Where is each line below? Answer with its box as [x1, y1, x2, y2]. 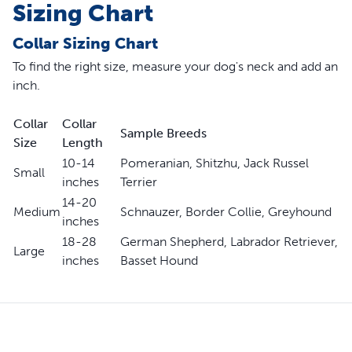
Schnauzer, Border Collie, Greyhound [120, 203, 332, 219]
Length [62, 134, 103, 150]
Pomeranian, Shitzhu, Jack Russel [120, 155, 309, 170]
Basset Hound [120, 252, 198, 268]
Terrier [120, 174, 157, 189]
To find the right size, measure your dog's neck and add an [13, 58, 338, 74]
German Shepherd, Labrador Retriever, [120, 233, 338, 249]
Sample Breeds [120, 125, 207, 141]
